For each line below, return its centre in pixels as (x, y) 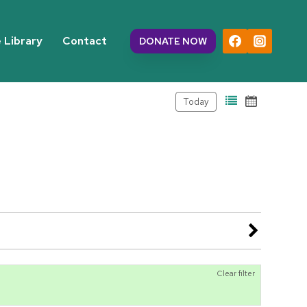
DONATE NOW (173, 41)
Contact (85, 41)
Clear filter (236, 274)
